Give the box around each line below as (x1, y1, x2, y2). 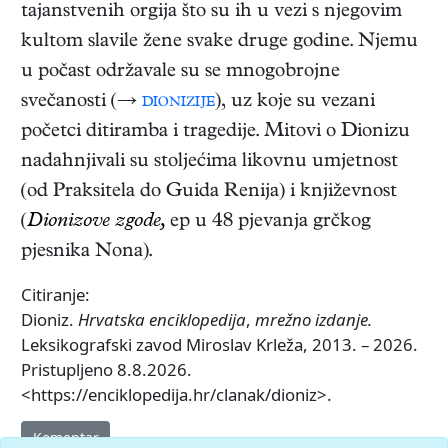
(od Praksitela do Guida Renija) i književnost (21, 182, 397, 204)
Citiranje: (21, 283, 90, 307)
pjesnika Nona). (21, 242, 152, 264)
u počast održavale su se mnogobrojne (21, 62, 340, 84)
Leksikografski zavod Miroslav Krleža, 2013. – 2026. (21, 333, 418, 357)
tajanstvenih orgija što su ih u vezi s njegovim (21, 2, 402, 24)
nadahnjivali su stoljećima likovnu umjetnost (21, 152, 398, 174)
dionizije (142, 92, 215, 114)
